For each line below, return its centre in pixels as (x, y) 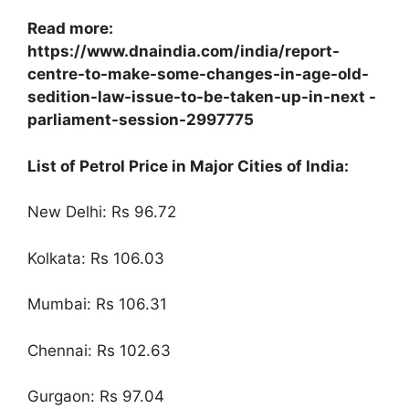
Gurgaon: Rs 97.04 (96, 397)
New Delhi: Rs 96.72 (102, 212)
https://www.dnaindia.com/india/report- (184, 52)
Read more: (70, 29)
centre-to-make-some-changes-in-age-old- (198, 74)
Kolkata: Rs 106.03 (96, 258)
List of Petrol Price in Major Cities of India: (188, 166)
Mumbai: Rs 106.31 (97, 304)
